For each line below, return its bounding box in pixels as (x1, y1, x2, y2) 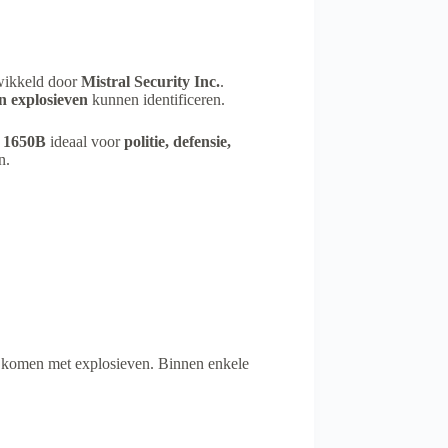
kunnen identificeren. (88, 90, 225, 108)
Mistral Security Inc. (81, 72, 220, 90)
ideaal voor (46, 132, 124, 150)
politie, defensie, (124, 132, 231, 150)
